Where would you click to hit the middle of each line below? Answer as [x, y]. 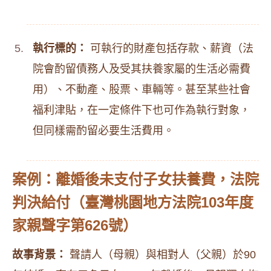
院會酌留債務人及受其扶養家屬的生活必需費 [142, 69]
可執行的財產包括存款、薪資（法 [170, 48]
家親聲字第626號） [75, 225]
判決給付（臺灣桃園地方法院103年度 [133, 202]
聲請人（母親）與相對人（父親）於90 [161, 255]
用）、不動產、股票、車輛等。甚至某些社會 [142, 90]
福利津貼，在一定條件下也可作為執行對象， [142, 110]
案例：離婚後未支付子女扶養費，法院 [135, 179]
